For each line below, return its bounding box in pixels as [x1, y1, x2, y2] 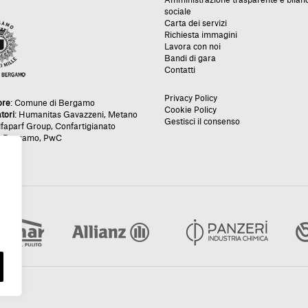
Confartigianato [55, 122, 115, 131]
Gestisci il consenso [164, 117, 240, 126]
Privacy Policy [164, 93, 217, 102]
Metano [108, 110, 137, 119]
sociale [164, 7, 191, 16]
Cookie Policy [164, 105, 217, 114]
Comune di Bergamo [14, 98, 95, 107]
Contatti [164, 65, 195, 74]
